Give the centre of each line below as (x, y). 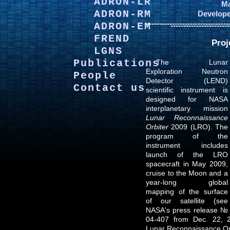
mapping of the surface (187, 191)
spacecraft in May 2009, (187, 164)
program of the (187, 136)
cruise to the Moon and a (187, 173)
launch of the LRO (187, 154)
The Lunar (192, 62)
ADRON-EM (122, 26)
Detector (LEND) (187, 80)
